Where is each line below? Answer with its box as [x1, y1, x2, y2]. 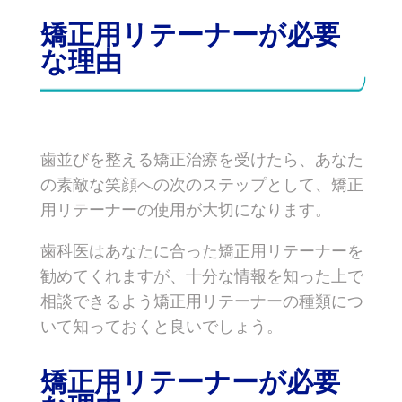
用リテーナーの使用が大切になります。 [40, 198, 331, 221]
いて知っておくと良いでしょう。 [40, 315, 287, 337]
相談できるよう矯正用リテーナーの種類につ [40, 290, 363, 312]
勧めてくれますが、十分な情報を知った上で [40, 265, 363, 287]
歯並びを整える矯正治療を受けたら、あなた [40, 148, 363, 170]
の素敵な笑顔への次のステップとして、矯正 [40, 173, 363, 196]
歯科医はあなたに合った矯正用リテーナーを [40, 240, 363, 262]
